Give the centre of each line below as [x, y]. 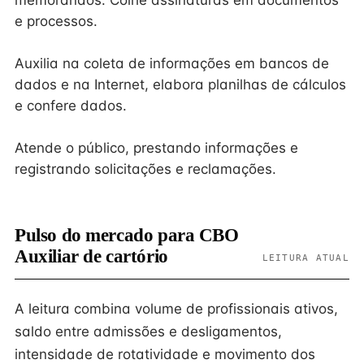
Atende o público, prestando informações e [156, 148]
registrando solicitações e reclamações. [145, 169]
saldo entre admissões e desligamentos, [148, 331]
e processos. [56, 21]
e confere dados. [71, 106]
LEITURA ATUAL [305, 258]
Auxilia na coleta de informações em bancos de [172, 63]
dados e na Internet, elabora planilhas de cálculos [180, 84]
